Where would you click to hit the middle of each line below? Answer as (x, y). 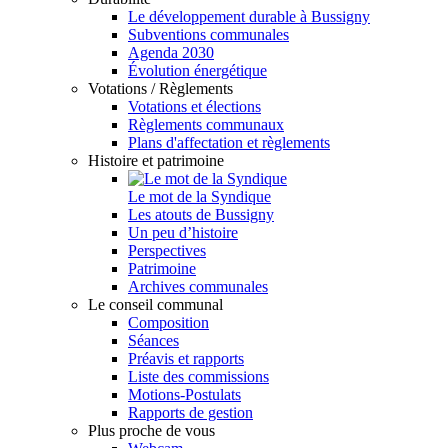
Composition (168, 322)
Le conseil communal (155, 304)
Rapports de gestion (190, 412)
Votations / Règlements (160, 88)
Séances (153, 340)
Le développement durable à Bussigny (249, 16)
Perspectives (167, 250)
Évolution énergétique (197, 70)
